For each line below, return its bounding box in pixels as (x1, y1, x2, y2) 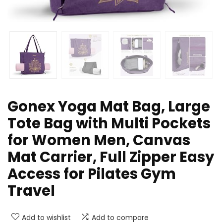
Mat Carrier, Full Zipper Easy (7, 147, 214, 167)
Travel (7, 181, 55, 201)
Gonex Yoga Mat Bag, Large (7, 97, 210, 117)
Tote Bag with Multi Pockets (7, 113, 211, 134)
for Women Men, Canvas (7, 130, 190, 151)
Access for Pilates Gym (7, 164, 176, 184)
